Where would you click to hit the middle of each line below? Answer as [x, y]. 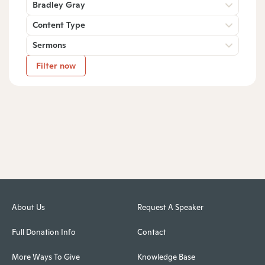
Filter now [56, 65]
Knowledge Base [166, 257]
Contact [151, 232]
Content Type [59, 25]
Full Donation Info [44, 232]
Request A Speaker [170, 208]
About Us [28, 208]
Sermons [49, 45]
